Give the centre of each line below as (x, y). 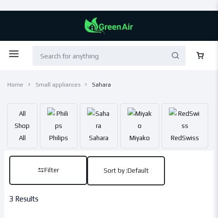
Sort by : (115, 170)
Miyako (140, 138)
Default (138, 170)
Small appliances (58, 84)
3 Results (24, 199)
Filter (51, 170)
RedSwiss (185, 138)
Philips (58, 138)
